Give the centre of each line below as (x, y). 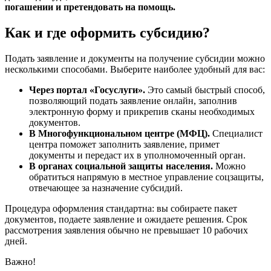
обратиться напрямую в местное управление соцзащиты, (146, 177)
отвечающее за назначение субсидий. (106, 188)
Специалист (236, 133)
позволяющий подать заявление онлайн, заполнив (133, 100)
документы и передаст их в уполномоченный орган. (137, 155)
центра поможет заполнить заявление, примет (124, 144)
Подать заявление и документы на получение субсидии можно (135, 58)
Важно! (20, 261)
